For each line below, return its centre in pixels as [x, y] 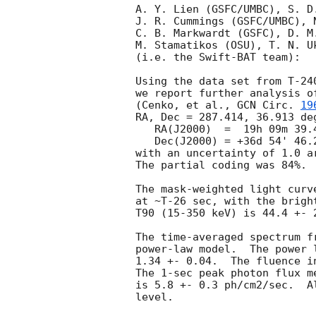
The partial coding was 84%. [221, 165]
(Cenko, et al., [186, 105]
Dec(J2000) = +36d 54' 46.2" [145, 141]
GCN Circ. [269, 105]
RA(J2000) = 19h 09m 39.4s [145, 129]
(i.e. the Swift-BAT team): [218, 57]
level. [158, 297]
